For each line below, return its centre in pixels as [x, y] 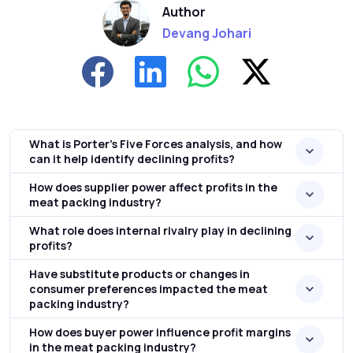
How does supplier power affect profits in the [153, 188]
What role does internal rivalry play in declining [160, 231]
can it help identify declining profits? [132, 159]
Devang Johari [206, 33]
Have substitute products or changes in [139, 274]
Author [184, 11]
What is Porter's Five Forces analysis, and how [156, 144]
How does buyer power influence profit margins [160, 333]
